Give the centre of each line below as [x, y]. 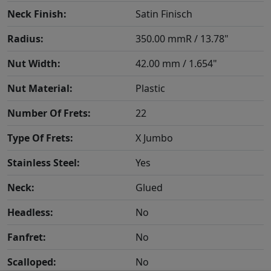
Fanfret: [27, 237]
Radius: [25, 38]
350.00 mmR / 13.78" [182, 38]
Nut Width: [34, 63]
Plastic [150, 88]
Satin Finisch [164, 14]
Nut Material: [40, 88]
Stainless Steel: [44, 162]
